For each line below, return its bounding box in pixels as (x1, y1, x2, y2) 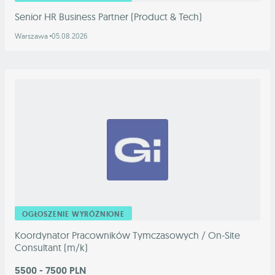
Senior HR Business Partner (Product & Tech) (15, 10, 202, 23)
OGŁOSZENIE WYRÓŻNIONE (22, 209, 125, 220)
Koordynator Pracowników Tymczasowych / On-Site (15, 229, 240, 242)
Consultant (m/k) (15, 241, 88, 254)
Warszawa (15, 31, 50, 41)
